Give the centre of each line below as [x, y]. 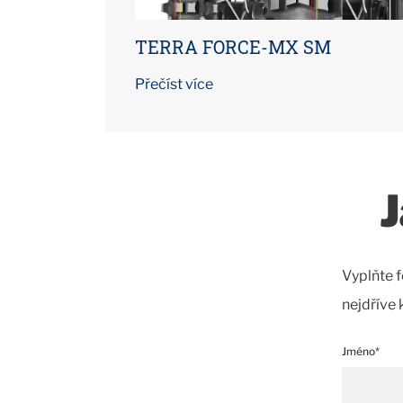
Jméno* [361, 351]
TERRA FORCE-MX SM [233, 47]
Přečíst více [174, 84]
